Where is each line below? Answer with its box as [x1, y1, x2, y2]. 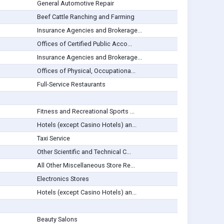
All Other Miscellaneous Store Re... [36, 161, 135, 169]
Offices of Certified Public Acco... [36, 40, 132, 48]
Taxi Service [36, 134, 70, 142]
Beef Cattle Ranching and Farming [36, 13, 134, 21]
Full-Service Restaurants [36, 80, 105, 88]
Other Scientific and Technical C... [36, 148, 131, 156]
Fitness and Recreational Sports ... [36, 107, 134, 115]
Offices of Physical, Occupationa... [36, 67, 135, 75]
